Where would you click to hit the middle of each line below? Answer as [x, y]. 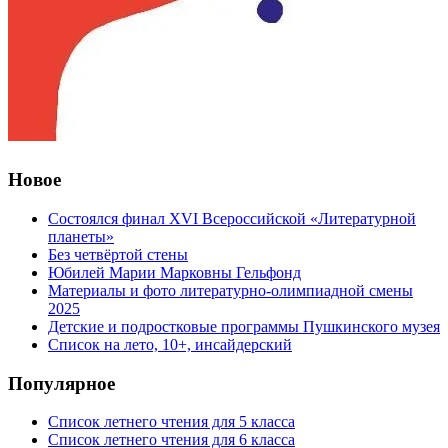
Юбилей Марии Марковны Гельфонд [174, 272]
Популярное [61, 383]
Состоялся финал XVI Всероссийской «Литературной [232, 218]
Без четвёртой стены [118, 254]
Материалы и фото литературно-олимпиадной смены [230, 290]
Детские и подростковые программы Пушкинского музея [244, 326]
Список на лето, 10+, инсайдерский [170, 344]
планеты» [81, 236]
